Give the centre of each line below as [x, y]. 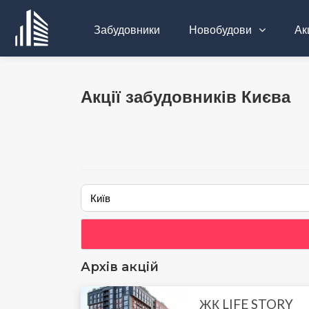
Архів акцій [120, 267]
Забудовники [127, 29]
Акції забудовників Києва [186, 97]
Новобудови [221, 29]
